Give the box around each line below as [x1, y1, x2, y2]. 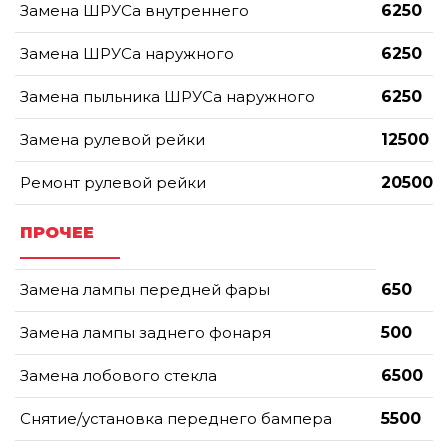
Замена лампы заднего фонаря [20, 322, 271, 342]
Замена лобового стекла [20, 365, 217, 385]
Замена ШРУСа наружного [20, 43, 234, 63]
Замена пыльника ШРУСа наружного [20, 86, 315, 106]
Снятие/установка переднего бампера [20, 408, 332, 428]
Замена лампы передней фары [20, 279, 270, 299]
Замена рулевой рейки [20, 129, 205, 149]
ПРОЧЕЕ [20, 222, 94, 242]
